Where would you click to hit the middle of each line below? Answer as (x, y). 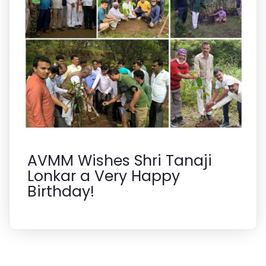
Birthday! (61, 191)
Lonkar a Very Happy (104, 176)
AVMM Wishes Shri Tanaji (120, 161)
